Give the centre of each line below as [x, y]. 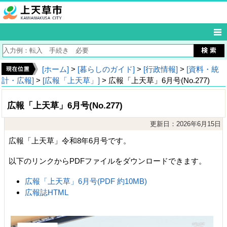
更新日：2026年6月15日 [185, 124]
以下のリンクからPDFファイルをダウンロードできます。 [107, 161]
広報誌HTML [47, 192]
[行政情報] [161, 69]
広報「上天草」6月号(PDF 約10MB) [86, 181]
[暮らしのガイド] [106, 69]
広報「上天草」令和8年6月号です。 [70, 141]
